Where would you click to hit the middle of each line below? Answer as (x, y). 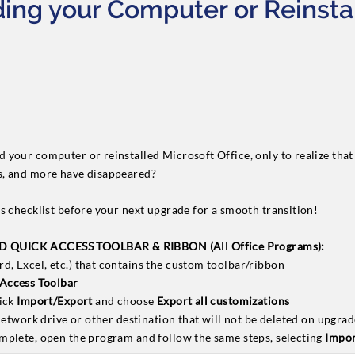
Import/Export (56, 301)
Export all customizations (223, 301)
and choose (126, 301)
